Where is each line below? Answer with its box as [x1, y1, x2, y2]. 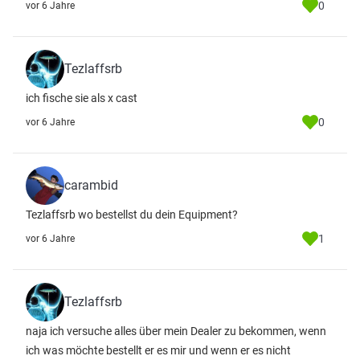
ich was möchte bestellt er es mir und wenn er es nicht [26, 344, 291, 357]
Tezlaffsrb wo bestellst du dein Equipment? [26, 208, 238, 221]
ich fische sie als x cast [26, 92, 137, 104]
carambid [64, 178, 118, 193]
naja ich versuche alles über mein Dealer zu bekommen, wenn [26, 325, 326, 337]
